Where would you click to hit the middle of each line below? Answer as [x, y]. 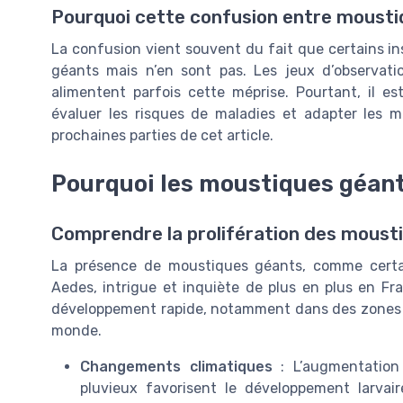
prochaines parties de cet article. [162, 136]
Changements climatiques [176, 367]
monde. [76, 331]
